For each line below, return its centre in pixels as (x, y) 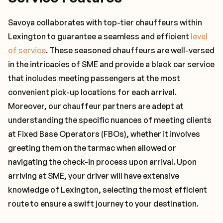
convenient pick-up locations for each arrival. (92, 92)
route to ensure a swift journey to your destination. (103, 204)
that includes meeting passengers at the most (94, 78)
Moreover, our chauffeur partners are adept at (96, 106)
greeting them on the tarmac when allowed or (92, 148)
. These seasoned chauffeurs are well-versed (130, 50)
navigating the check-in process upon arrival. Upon (102, 162)
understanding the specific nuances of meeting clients (110, 120)
